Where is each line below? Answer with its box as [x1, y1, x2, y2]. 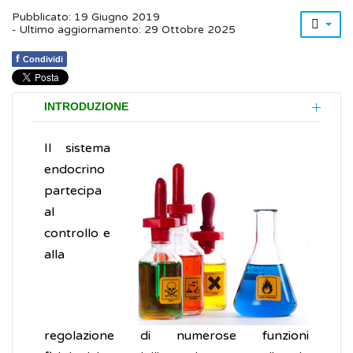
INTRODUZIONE [44, 101, 128, 113]
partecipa [44, 183, 102, 199]
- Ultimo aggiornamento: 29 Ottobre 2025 [12, 24, 236, 37]
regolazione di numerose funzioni [44, 328, 309, 344]
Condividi [23, 54, 63, 65]
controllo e [44, 225, 110, 242]
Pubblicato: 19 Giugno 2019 [12, 11, 160, 24]
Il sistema [44, 140, 110, 157]
